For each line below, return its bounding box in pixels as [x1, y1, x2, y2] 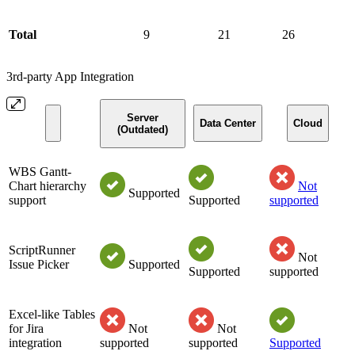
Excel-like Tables [9, 307, 95, 321]
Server [127, 111, 158, 124]
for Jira [9, 321, 44, 335]
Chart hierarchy [9, 178, 86, 193]
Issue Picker [9, 257, 69, 271]
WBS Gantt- [9, 164, 71, 178]
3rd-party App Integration [6, 69, 134, 83]
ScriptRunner [9, 242, 75, 257]
